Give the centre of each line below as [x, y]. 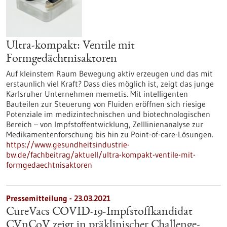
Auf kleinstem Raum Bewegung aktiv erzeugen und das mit [109, 73]
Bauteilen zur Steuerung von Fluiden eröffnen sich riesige [106, 104]
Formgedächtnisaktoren [62, 59]
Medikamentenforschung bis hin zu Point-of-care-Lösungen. [110, 134]
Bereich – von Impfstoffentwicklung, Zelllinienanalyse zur [105, 124]
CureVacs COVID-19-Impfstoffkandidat [99, 212]
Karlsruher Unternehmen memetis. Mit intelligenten [97, 94]
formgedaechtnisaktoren [49, 165]
